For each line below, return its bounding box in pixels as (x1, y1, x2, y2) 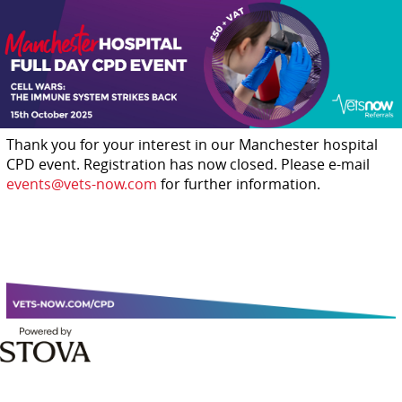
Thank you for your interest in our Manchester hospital (6, 135, 378, 155)
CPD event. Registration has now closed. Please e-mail (6, 154, 370, 175)
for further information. (157, 174, 320, 195)
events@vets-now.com (6, 174, 157, 195)
